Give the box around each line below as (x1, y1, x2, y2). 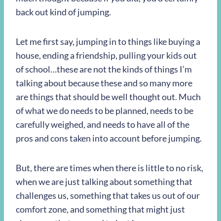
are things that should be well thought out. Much (16, 91, 201, 102)
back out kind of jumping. (16, 6, 111, 17)
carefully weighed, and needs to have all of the (16, 118, 189, 130)
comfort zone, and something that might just (16, 203, 185, 215)
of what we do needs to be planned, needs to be (16, 105, 193, 116)
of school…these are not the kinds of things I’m (16, 63, 192, 74)
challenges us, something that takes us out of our (16, 189, 200, 201)
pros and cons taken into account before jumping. (16, 132, 202, 144)
